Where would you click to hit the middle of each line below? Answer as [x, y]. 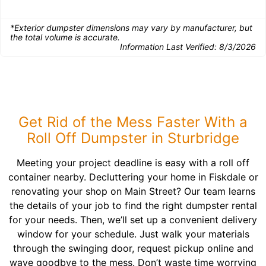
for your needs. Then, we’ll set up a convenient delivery [133, 220]
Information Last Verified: [170, 47]
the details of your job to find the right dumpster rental [133, 205]
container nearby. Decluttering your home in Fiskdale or [133, 177]
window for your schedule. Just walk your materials [133, 234]
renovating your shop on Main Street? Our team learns [133, 191]
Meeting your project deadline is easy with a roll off [133, 163]
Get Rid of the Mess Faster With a [133, 122]
